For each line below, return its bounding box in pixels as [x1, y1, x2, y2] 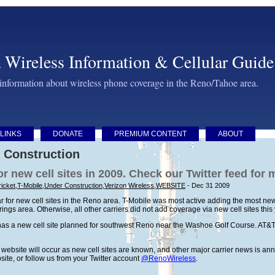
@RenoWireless [141, 254, 196, 263]
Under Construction [44, 182, 103, 189]
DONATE [53, 130, 83, 138]
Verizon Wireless [104, 182, 154, 189]
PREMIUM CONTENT [114, 130, 187, 138]
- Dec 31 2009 [185, 182, 230, 189]
